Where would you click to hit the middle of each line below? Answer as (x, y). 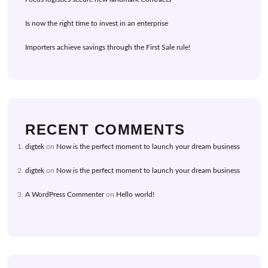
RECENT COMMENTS (105, 130)
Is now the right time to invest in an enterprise (97, 24)
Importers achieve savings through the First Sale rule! (108, 48)
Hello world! (135, 195)
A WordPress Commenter (65, 195)
